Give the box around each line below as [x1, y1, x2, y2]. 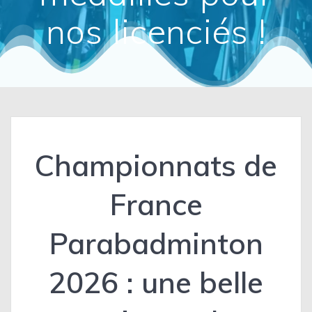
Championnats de [35, 147, 277, 185]
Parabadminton [49, 225, 263, 263]
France [109, 186, 203, 224]
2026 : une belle [49, 264, 263, 302]
